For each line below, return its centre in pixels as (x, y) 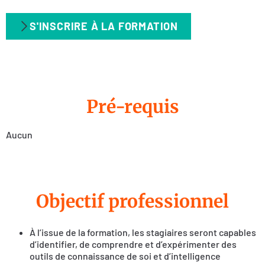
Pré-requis (132, 106)
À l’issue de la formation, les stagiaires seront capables (143, 232)
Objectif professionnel (132, 201)
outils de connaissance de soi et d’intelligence (125, 256)
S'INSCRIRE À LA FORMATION (104, 26)
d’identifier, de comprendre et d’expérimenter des (133, 244)
